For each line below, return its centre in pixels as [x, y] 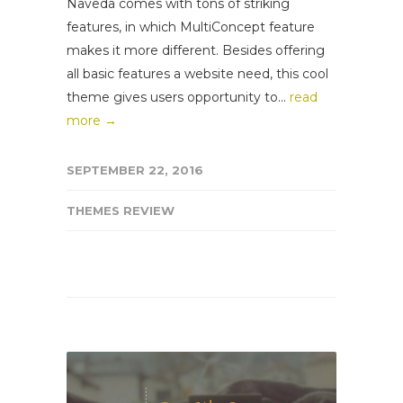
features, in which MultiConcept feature [191, 27]
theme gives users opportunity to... [178, 97]
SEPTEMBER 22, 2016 [135, 170]
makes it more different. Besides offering [196, 50]
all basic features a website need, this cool [197, 73]
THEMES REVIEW [121, 210]
